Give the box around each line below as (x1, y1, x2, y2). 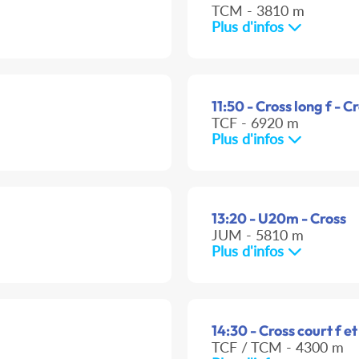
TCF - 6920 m (212, 114, 299, 132)
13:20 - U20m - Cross (212, 209, 346, 228)
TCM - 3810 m (212, 2, 305, 20)
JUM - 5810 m (212, 226, 304, 244)
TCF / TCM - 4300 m (212, 338, 344, 357)
